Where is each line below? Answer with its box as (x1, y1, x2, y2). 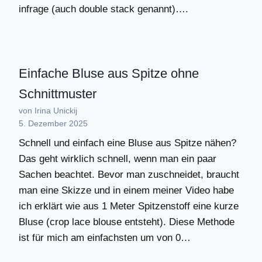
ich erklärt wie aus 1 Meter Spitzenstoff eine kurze (19, 200, 239, 212)
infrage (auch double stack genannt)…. (19, 3, 188, 15)
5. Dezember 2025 (19, 119, 88, 129)
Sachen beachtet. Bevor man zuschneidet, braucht (19, 168, 239, 180)
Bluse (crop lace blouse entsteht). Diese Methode (19, 216, 235, 227)
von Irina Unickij (19, 106, 77, 116)
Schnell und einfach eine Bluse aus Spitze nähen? (19, 137, 236, 149)
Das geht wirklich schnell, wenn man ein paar (19, 153, 216, 164)
